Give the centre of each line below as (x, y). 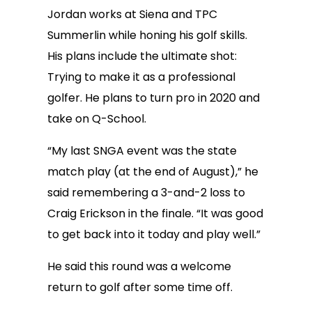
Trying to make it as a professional (141, 77)
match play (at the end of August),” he (153, 172)
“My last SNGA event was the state (142, 151)
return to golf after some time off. (140, 287)
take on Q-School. (97, 119)
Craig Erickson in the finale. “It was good (155, 213)
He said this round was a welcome (139, 266)
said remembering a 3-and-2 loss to (146, 193)
